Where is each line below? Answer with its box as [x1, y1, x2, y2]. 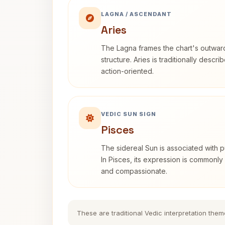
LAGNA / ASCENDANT [101, 11, 172, 18]
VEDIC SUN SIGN [101, 110, 156, 118]
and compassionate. [101, 167, 167, 175]
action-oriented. [101, 67, 154, 75]
